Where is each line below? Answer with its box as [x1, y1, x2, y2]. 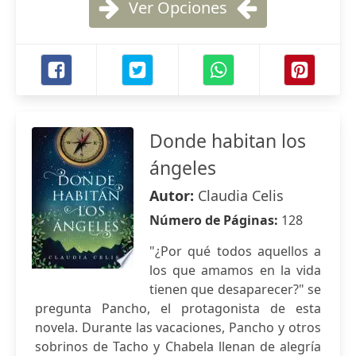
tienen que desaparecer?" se [149, 281, 321, 298]
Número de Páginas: [149, 211, 281, 229]
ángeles [149, 155, 216, 180]
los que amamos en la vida [149, 261, 321, 279]
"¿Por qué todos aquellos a [149, 242, 321, 260]
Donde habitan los [149, 128, 306, 153]
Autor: [149, 186, 198, 205]
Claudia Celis [198, 186, 284, 205]
